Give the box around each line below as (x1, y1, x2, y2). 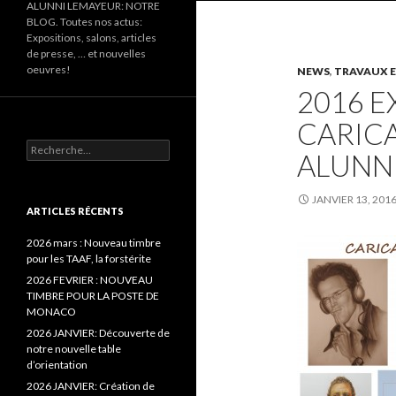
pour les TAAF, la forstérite (27, 252, 151, 265)
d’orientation (27, 358, 88, 371)
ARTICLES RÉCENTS (27, 205, 124, 217)
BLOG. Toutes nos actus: (27, 15, 142, 28)
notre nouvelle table (27, 342, 121, 355)
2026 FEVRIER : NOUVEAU (27, 273, 153, 286)
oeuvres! (27, 63, 71, 76)
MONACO (27, 305, 76, 318)
